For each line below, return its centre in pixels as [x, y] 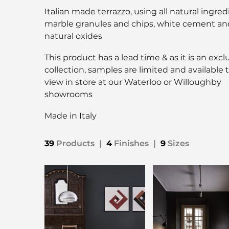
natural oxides [73, 36]
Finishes [131, 144]
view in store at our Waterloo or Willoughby [133, 82]
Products [75, 144]
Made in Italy [71, 116]
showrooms [68, 95]
